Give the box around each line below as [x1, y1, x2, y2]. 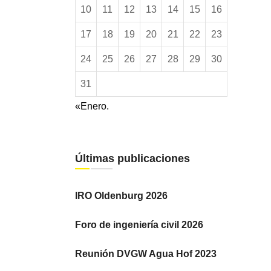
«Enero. [75, 100, 109, 111]
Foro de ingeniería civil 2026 [75, 219, 203, 230]
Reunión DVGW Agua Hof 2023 [75, 248, 217, 259]
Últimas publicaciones [75, 152, 190, 165]
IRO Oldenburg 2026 [75, 190, 168, 201]
